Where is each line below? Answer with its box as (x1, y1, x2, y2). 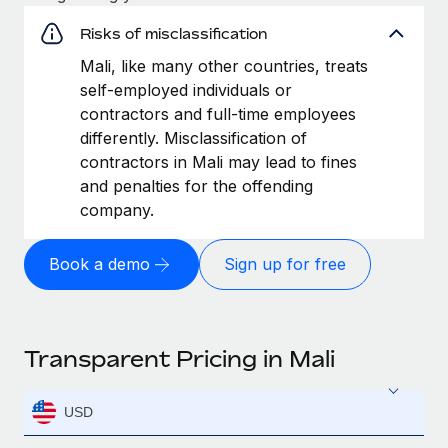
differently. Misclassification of (80, 127, 307, 148)
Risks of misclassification (80, 24, 267, 42)
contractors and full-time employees (80, 103, 356, 124)
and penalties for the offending (80, 175, 313, 196)
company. (80, 199, 154, 220)
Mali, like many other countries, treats (80, 55, 368, 76)
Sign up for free (224, 254, 346, 275)
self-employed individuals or (80, 79, 292, 100)
